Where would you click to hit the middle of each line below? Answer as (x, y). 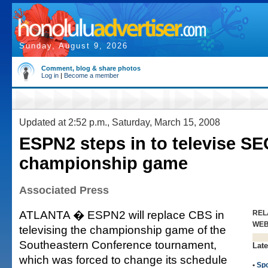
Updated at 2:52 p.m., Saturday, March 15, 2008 (120, 122)
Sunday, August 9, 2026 (74, 46)
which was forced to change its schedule (123, 260)
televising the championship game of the (123, 230)
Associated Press (64, 190)
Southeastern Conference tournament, (118, 245)
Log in (50, 75)
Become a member (92, 75)
